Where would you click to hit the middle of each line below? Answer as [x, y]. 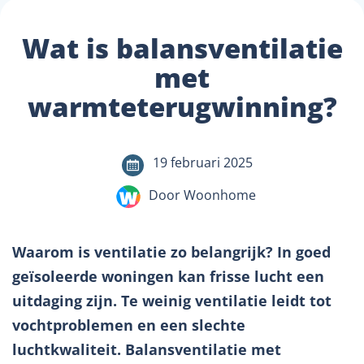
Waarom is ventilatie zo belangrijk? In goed [171, 252]
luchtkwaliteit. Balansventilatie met [147, 349]
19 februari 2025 [202, 162]
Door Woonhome [202, 195]
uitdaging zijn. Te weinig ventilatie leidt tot [172, 301]
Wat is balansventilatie [182, 48]
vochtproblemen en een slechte [129, 325]
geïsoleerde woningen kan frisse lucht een [168, 276]
